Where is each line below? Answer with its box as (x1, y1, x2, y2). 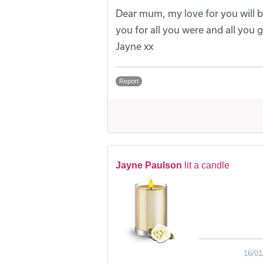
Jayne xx (116, 41, 153, 52)
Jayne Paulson (116, 160, 182, 171)
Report (119, 77, 139, 85)
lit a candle (184, 160, 230, 171)
